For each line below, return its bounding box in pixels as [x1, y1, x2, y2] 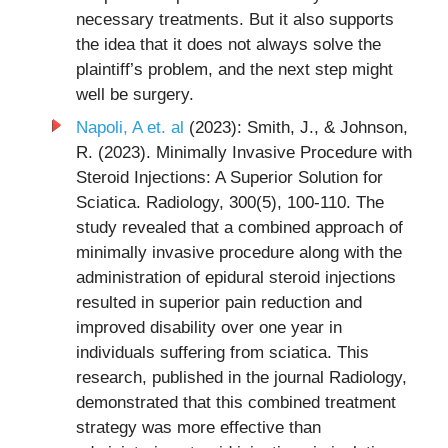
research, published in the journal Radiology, [75, 368, 407, 388]
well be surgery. [75, 84, 194, 104]
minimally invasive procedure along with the [75, 243, 402, 263]
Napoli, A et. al [75, 118, 184, 138]
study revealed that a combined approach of [75, 218, 403, 238]
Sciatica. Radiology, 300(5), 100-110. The [75, 193, 384, 213]
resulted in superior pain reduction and [75, 293, 362, 313]
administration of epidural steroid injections [75, 268, 396, 288]
